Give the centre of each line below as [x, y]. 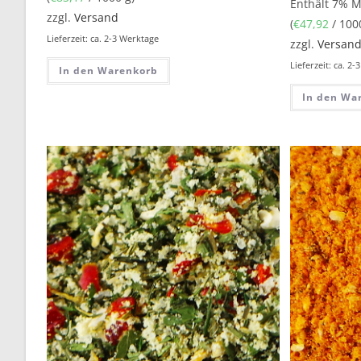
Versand [97, 18]
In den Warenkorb [109, 71]
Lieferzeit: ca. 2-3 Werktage [103, 39]
